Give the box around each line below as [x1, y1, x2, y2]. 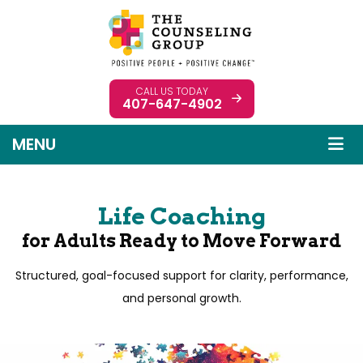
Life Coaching [97, 202, 266, 230]
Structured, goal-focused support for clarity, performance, [15, 267, 348, 284]
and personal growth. [122, 290, 241, 306]
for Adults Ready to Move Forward [22, 230, 341, 251]
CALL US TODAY [135, 83, 208, 98]
